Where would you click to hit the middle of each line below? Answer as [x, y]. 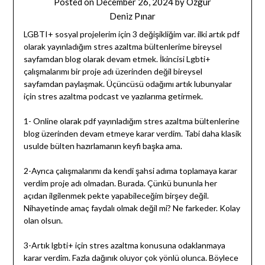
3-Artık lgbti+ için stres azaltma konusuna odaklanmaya [124, 245]
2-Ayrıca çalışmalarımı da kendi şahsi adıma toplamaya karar [130, 170]
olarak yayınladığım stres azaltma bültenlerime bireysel [122, 46]
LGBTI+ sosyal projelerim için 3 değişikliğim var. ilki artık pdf [131, 34]
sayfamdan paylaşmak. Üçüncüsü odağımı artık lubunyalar [127, 83]
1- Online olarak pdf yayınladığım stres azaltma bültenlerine [131, 121]
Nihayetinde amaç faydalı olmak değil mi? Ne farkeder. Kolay [132, 208]
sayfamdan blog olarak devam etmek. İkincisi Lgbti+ [117, 59]
